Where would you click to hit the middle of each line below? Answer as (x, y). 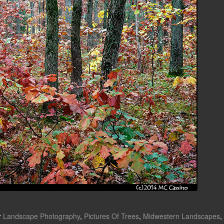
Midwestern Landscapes (181, 216)
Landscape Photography (41, 216)
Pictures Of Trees (111, 216)
